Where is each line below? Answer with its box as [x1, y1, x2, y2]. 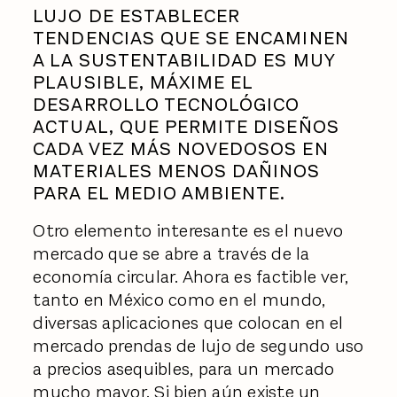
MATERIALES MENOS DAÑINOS [33, 158, 321, 183]
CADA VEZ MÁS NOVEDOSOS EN [33, 136, 329, 161]
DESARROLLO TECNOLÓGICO [33, 91, 300, 117]
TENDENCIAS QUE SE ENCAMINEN [33, 25, 349, 51]
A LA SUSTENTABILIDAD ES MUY [33, 47, 335, 73]
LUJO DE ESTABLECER [33, 3, 241, 28]
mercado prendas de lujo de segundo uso [33, 334, 364, 359]
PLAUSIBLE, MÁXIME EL [33, 69, 253, 95]
